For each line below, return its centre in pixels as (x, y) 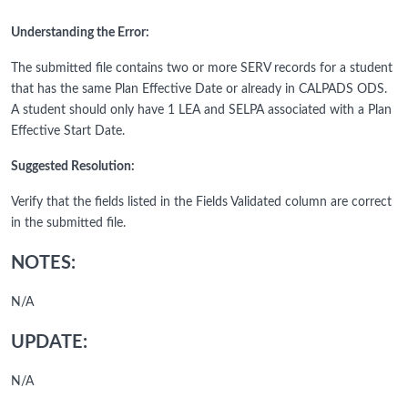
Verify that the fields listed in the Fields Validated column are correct (201, 203)
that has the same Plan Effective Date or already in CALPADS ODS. (199, 90)
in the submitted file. (68, 224)
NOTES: (43, 264)
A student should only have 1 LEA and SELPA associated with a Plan (201, 111)
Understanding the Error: (80, 33)
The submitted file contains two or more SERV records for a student (202, 69)
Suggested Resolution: (73, 167)
